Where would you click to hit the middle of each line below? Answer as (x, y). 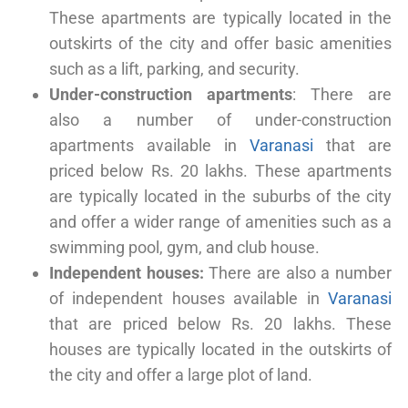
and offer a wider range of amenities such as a (220, 221)
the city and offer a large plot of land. (181, 374)
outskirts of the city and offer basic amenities (220, 43)
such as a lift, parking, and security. (174, 68)
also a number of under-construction (220, 119)
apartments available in (149, 145)
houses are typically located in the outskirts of (220, 349)
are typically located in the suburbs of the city (220, 196)
